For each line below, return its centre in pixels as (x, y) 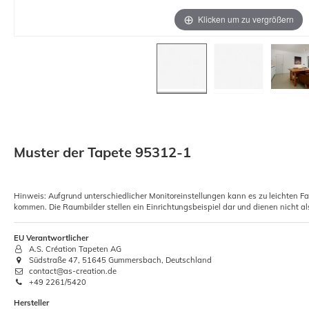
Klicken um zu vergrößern (246, 19)
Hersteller (31, 302)
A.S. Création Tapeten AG (74, 249)
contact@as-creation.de (72, 271)
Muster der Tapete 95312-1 (102, 152)
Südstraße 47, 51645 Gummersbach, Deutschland (120, 260)
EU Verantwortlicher (51, 238)
